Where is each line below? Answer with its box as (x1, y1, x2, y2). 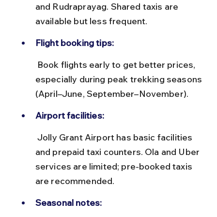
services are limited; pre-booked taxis (35, 160, 195, 172)
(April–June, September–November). (35, 88, 189, 99)
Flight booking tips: (35, 37, 114, 48)
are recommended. (35, 175, 115, 186)
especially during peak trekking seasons (35, 73, 204, 85)
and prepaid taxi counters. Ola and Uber (35, 146, 202, 157)
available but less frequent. (35, 15, 148, 27)
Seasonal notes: (35, 197, 102, 208)
